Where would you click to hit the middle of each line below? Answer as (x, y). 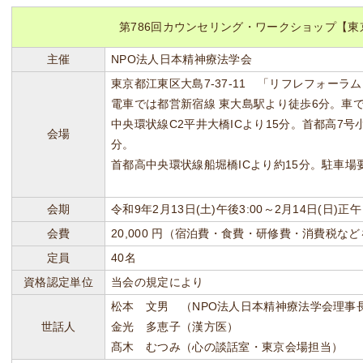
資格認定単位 (58, 282)
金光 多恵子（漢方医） (175, 327)
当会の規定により (158, 282)
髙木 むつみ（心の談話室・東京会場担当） (227, 347)
